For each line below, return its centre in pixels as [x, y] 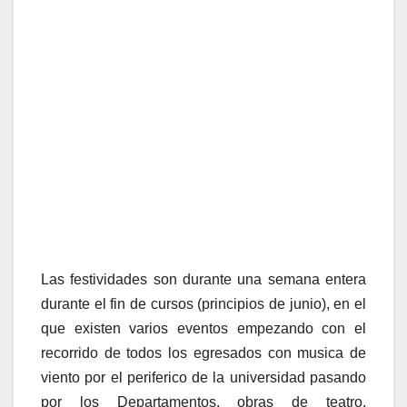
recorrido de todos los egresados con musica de [203, 353]
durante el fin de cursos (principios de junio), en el [203, 304]
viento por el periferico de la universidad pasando [203, 378]
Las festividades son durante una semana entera [203, 280]
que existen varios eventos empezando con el [203, 329]
